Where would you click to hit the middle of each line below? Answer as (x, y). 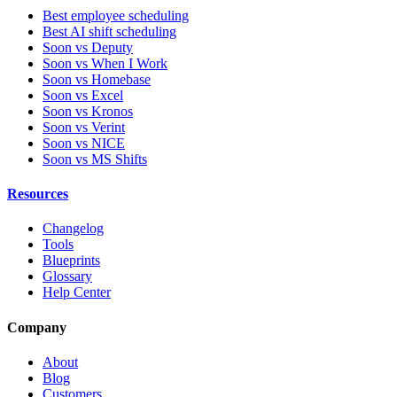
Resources (38, 194)
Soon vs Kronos (88, 111)
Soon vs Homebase (97, 79)
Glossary (67, 276)
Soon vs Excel (83, 95)
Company (37, 327)
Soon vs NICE (84, 143)
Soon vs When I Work (105, 63)
